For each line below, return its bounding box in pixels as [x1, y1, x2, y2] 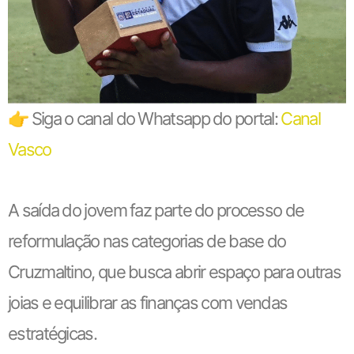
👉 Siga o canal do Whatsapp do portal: [8, 107, 281, 129]
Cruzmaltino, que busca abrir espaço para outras [8, 261, 341, 282]
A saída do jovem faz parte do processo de [8, 199, 304, 220]
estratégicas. [8, 322, 96, 344]
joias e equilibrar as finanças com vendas [8, 292, 288, 313]
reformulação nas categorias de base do [8, 230, 286, 251]
